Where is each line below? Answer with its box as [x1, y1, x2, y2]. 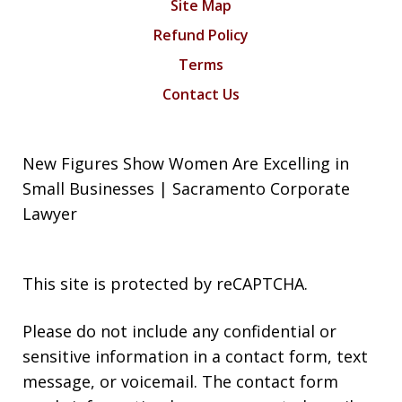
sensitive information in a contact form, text [22, 345, 368, 368]
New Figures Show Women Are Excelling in [22, 153, 349, 175]
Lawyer [22, 203, 77, 225]
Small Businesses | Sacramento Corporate [22, 178, 350, 200]
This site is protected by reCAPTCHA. [22, 273, 308, 295]
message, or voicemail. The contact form [22, 371, 338, 393]
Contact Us [162, 84, 240, 105]
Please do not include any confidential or [22, 320, 336, 343]
